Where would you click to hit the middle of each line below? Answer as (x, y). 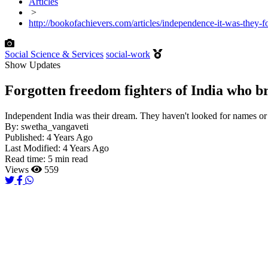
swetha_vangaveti (55, 126)
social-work (128, 54)
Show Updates (33, 65)
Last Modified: (34, 148)
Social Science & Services (54, 54)
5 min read (68, 159)
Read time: (26, 159)
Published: (26, 137)
